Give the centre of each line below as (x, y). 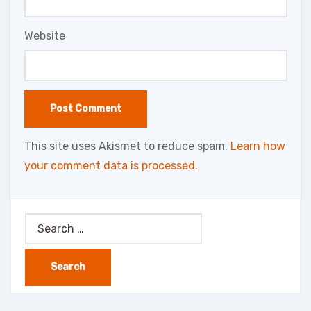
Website (44, 35)
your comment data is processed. (111, 166)
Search (43, 221)
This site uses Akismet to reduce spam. (127, 146)
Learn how (258, 146)
